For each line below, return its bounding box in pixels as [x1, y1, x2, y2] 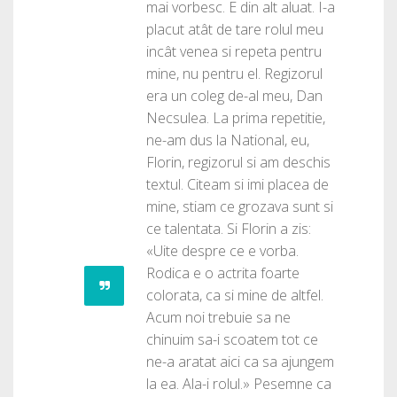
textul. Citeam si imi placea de [146, 175, 329, 195]
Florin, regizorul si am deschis [146, 152, 331, 173]
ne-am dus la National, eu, [146, 130, 309, 151]
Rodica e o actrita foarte [146, 263, 300, 284]
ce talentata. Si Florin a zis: [146, 219, 311, 239]
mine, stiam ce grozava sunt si [146, 197, 333, 217]
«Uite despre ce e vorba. [146, 241, 299, 261]
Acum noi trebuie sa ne [146, 307, 291, 328]
